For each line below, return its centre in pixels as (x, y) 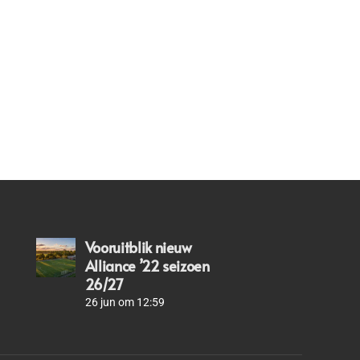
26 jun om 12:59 (125, 303)
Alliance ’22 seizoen (147, 266)
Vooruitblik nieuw (138, 247)
